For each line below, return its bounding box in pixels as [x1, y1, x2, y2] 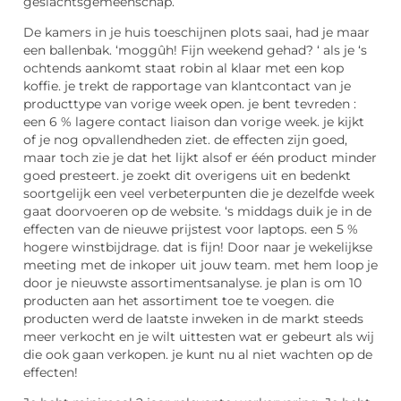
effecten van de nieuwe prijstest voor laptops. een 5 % [23, 221, 358, 236]
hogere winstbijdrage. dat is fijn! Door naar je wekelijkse [23, 239, 372, 254]
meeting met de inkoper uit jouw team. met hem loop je [23, 257, 378, 272]
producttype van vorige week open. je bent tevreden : [23, 96, 356, 111]
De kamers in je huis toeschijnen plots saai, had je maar [23, 24, 370, 39]
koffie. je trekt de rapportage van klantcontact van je [23, 78, 351, 93]
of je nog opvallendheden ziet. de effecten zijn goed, [23, 132, 347, 147]
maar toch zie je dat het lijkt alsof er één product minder [23, 149, 377, 165]
